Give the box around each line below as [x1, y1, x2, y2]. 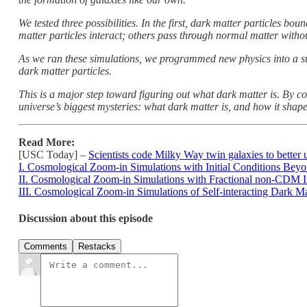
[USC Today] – [19, 148, 88, 160]
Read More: [19, 136, 75, 148]
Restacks [78, 241, 116, 252]
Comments [24, 241, 67, 252]
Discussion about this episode [19, 212, 153, 225]
